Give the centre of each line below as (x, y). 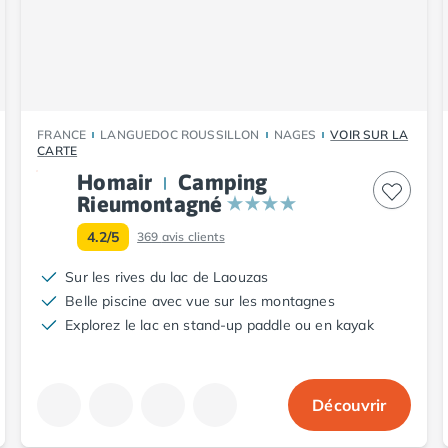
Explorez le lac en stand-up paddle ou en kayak (219, 324)
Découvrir (349, 404)
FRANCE (62, 134)
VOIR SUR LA (369, 134)
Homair (115, 181)
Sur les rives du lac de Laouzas (167, 276)
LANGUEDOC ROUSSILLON (180, 134)
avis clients (193, 236)
